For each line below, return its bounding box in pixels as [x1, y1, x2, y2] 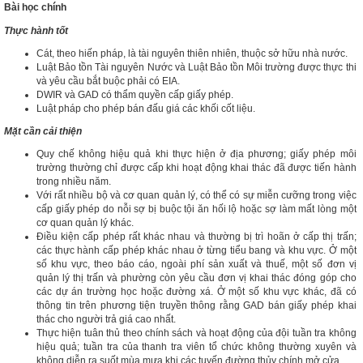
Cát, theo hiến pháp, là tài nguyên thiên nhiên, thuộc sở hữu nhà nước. [36, 48, 348, 59]
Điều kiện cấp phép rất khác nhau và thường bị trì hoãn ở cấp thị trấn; [36, 231, 357, 242]
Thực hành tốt [4, 25, 68, 36]
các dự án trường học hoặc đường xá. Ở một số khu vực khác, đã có [36, 286, 357, 297]
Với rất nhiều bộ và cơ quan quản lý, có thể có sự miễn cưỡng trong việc [36, 190, 357, 201]
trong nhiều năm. [36, 176, 111, 187]
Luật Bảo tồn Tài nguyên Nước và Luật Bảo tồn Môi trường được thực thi [36, 62, 357, 73]
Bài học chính [4, 2, 66, 13]
